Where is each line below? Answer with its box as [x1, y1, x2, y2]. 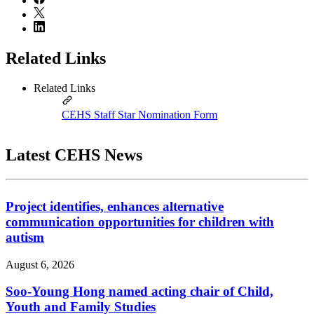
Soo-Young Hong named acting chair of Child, [6, 284, 273, 299]
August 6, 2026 [6, 258, 74, 271]
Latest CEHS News [6, 146, 142, 165]
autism [6, 230, 44, 245]
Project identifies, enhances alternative [6, 199, 224, 214]
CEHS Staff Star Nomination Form [62, 108, 217, 121]
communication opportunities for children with [6, 214, 274, 230]
